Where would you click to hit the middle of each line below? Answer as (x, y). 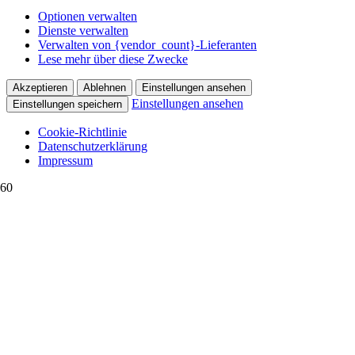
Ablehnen (105, 88)
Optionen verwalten (88, 17)
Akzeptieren (40, 88)
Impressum (65, 161)
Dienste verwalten (83, 31)
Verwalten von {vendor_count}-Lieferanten (147, 45)
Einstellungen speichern (67, 105)
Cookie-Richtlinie (82, 132)
